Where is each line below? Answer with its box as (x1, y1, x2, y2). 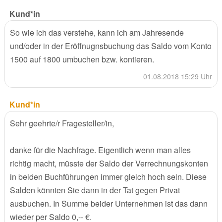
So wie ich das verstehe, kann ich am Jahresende (9, 27, 184, 39)
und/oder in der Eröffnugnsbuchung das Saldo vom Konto (9, 40, 212, 52)
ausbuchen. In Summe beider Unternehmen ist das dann (9, 198, 208, 210)
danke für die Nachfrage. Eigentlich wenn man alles (9, 144, 191, 156)
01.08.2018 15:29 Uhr (143, 71, 213, 82)
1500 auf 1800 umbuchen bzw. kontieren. (9, 54, 154, 65)
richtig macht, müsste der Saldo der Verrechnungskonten (9, 158, 208, 169)
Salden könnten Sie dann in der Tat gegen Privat (9, 184, 180, 196)
